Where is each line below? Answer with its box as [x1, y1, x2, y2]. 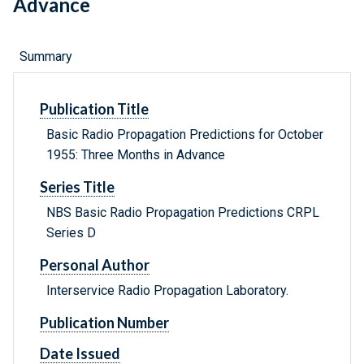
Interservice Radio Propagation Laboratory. [46, 283, 288, 299]
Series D [46, 225, 96, 241]
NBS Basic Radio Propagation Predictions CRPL [46, 205, 319, 221]
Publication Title [40, 100, 149, 119]
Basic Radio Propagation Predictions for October [46, 127, 323, 143]
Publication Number [40, 314, 169, 332]
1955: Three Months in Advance [46, 147, 225, 163]
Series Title [40, 178, 115, 197]
